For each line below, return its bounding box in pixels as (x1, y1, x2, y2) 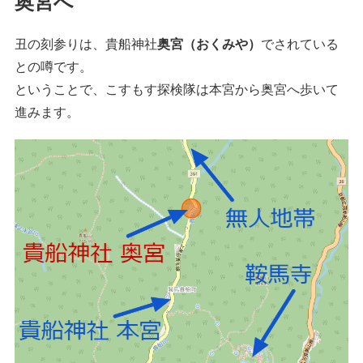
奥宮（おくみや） (157, 34, 261, 53)
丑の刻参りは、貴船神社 (15, 34, 157, 53)
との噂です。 (15, 57, 92, 76)
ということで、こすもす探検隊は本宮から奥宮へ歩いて (15, 79, 339, 99)
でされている (261, 34, 339, 53)
